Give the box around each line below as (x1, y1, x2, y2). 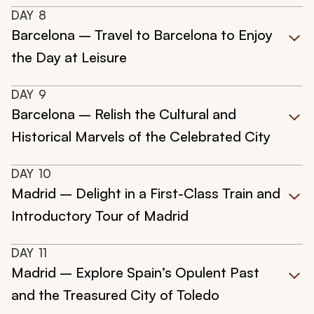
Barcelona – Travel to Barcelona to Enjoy (11, 26, 273, 44)
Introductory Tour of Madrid (11, 207, 189, 225)
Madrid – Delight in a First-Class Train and (11, 184, 280, 203)
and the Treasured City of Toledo (11, 286, 219, 304)
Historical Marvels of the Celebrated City (11, 128, 271, 146)
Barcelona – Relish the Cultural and (11, 105, 236, 123)
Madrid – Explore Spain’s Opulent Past (11, 264, 259, 282)
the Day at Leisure (11, 48, 127, 67)
